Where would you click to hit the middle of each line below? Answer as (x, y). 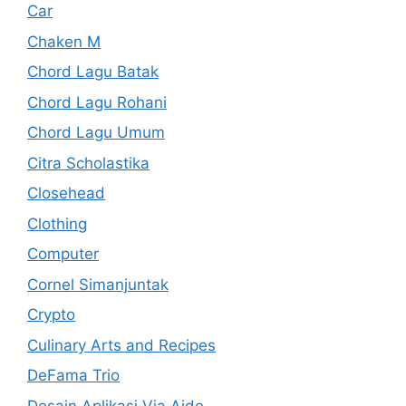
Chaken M (64, 41)
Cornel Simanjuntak (98, 284)
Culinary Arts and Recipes (121, 345)
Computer (63, 254)
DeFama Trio (73, 375)
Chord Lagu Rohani (97, 102)
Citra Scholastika (88, 163)
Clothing (57, 223)
